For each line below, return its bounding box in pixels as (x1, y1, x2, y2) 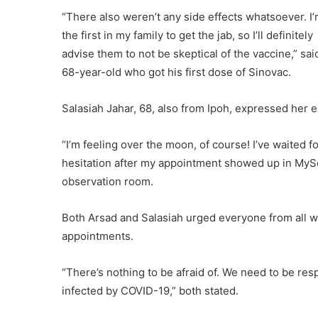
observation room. (62, 175, 153, 189)
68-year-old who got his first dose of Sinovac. (62, 65, 291, 79)
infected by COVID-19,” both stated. (62, 284, 238, 298)
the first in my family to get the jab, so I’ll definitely (62, 28, 313, 43)
